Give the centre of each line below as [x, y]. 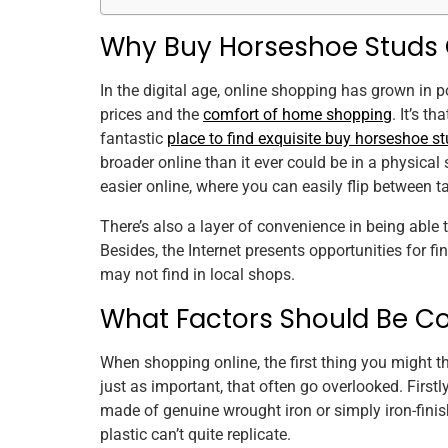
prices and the [151, 114]
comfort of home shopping [297, 114]
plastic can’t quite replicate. [195, 434]
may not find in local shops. [199, 274]
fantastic [133, 138]
